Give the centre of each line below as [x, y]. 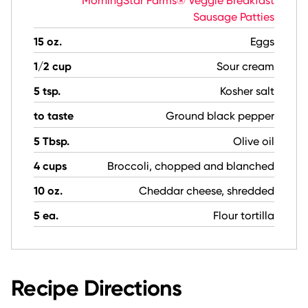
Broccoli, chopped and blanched [191, 166]
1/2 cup [53, 67]
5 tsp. [47, 91]
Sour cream [245, 67]
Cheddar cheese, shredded [207, 191]
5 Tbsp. [52, 141]
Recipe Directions [97, 288]
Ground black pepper [220, 116]
